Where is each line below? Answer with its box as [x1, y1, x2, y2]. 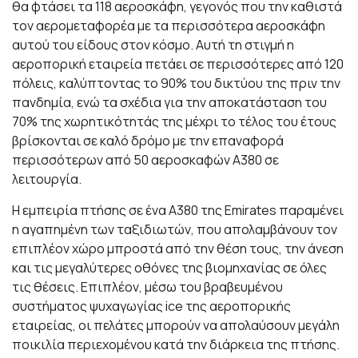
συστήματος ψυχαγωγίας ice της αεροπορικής [12, 296, 291, 315]
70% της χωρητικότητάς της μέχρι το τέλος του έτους [12, 112, 336, 130]
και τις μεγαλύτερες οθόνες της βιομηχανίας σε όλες [12, 258, 327, 276]
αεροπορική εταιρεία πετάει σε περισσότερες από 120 [12, 54, 344, 73]
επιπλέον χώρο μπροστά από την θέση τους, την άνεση [12, 239, 344, 257]
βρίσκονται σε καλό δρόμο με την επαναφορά [12, 131, 284, 149]
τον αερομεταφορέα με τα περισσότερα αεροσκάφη [12, 16, 325, 34]
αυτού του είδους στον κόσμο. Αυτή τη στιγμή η [12, 35, 294, 54]
